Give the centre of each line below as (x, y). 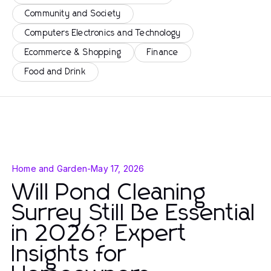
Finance (163, 53)
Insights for (69, 255)
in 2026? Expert (100, 234)
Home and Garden (50, 168)
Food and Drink (55, 72)
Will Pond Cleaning (109, 193)
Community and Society (73, 14)
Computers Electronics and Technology (103, 33)
